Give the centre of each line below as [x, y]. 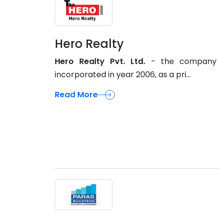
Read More [76, 95]
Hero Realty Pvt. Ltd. [100, 62]
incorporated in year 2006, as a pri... [123, 75]
